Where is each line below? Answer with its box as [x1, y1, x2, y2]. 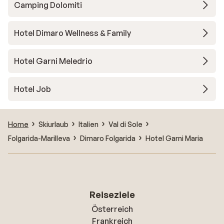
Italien [78, 119, 98, 128]
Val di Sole [108, 119, 142, 128]
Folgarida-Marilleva [8, 133, 70, 142]
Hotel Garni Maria [145, 133, 203, 142]
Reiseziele [89, 189, 135, 200]
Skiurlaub [38, 119, 68, 128]
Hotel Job [14, 84, 51, 94]
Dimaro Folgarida [80, 133, 135, 142]
